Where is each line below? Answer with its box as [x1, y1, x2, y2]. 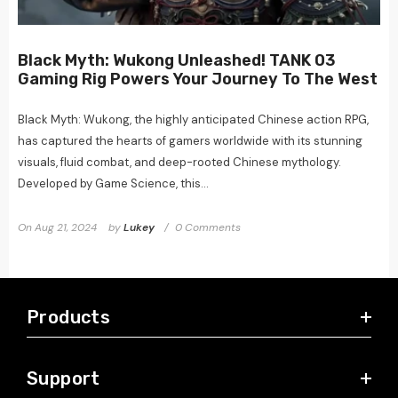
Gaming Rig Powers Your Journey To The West [18, 69, 378, 90]
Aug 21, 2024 [35, 220, 97, 235]
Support [27, 368, 100, 390]
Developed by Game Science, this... [18, 176, 209, 192]
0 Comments [175, 220, 241, 235]
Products [27, 306, 111, 329]
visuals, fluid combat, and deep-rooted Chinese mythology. [18, 155, 341, 171]
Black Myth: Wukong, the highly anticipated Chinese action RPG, [18, 112, 369, 128]
